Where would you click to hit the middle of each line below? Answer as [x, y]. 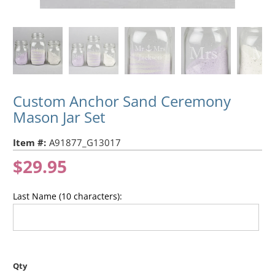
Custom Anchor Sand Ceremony [122, 101]
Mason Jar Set [60, 117]
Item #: [30, 142]
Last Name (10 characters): [68, 196]
